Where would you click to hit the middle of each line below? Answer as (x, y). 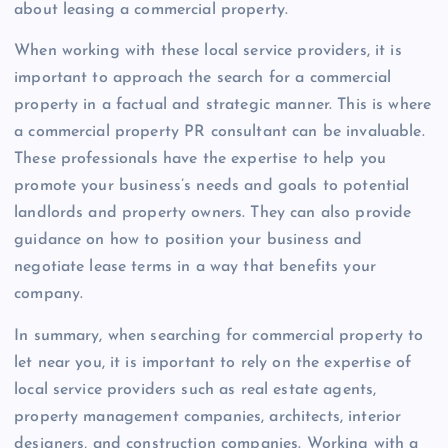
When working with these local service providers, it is (208, 51)
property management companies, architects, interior (208, 416)
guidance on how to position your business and (188, 240)
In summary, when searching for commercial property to (219, 335)
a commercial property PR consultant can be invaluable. (219, 132)
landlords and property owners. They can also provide (213, 213)
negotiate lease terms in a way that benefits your (195, 267)
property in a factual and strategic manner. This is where (223, 105)
